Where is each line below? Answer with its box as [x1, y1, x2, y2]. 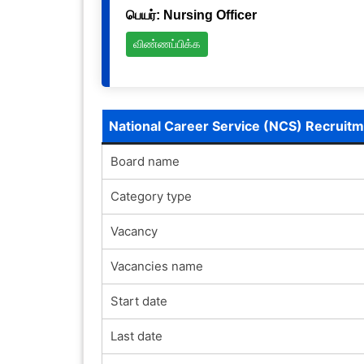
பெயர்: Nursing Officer [125, 7, 257, 22]
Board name [110, 153, 180, 169]
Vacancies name [110, 258, 203, 274]
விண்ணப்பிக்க [132, 37, 201, 51]
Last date [110, 327, 162, 344]
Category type [110, 188, 192, 204]
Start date [110, 292, 167, 309]
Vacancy [110, 223, 158, 239]
